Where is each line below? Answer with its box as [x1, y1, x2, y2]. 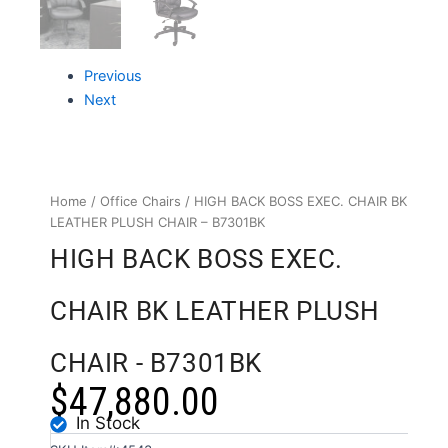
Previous [83, 66, 142, 85]
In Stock [76, 412, 140, 433]
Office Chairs [100, 192, 181, 209]
